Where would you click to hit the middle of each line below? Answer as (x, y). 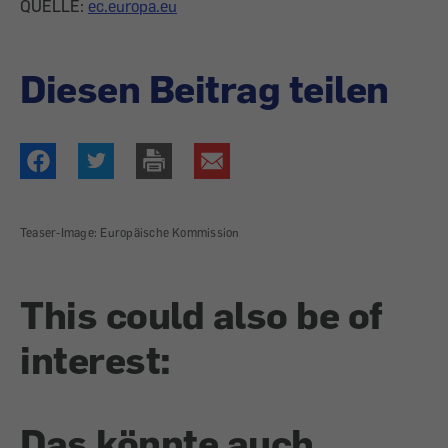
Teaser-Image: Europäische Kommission (130, 233)
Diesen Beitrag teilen (204, 88)
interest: (95, 359)
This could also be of (201, 314)
